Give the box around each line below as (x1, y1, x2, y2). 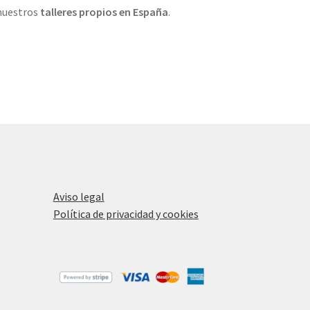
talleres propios (39, 5, 117, 19)
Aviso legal (53, 190, 104, 204)
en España (118, 5, 168, 19)
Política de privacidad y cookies (53, 207, 199, 221)
